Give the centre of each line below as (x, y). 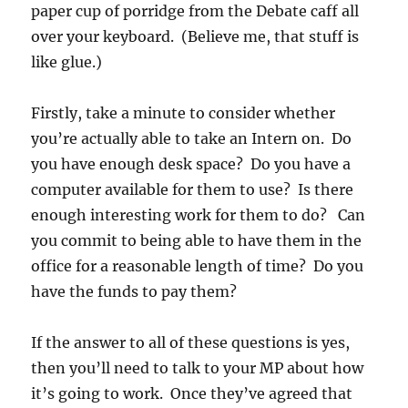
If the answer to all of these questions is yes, (191, 343)
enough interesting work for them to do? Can (199, 215)
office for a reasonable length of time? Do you (198, 266)
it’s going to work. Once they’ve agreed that (192, 394)
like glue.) (67, 62)
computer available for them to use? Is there (193, 190)
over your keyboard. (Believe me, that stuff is (195, 37)
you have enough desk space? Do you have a (191, 164)
